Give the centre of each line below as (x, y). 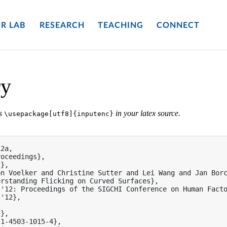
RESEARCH (62, 26)
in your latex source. (147, 113)
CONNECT (178, 26)
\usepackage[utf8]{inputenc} (59, 114)
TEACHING (120, 26)
